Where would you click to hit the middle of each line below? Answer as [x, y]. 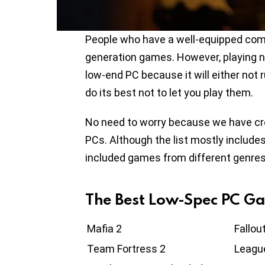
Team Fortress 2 [126, 248]
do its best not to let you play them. [169, 92]
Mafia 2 [104, 228]
